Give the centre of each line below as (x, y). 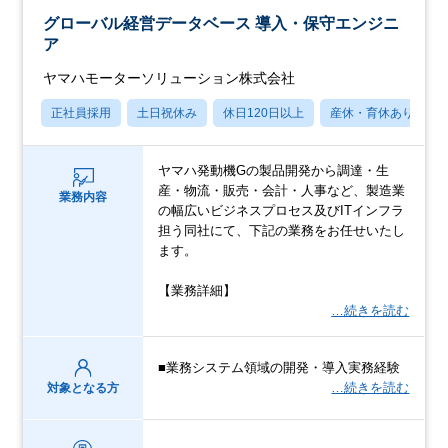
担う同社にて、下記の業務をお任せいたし (282, 230)
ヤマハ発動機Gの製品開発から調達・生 (274, 170)
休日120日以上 (264, 112)
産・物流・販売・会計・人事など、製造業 (282, 190)
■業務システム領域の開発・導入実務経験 (279, 367)
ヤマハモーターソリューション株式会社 (169, 77)
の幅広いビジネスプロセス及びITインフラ (281, 210)
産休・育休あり (372, 112)
